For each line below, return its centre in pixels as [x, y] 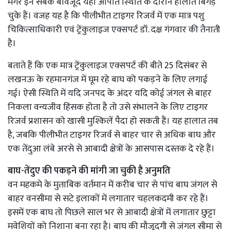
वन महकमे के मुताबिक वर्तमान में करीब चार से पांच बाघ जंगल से [112, 185]
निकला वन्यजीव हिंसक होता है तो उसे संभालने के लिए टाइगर [108, 108]
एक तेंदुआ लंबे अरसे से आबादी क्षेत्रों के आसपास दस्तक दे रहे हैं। [111, 149]
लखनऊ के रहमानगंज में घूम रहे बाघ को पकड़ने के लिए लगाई [108, 80]
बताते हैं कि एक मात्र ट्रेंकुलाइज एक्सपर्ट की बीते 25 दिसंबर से [107, 66]
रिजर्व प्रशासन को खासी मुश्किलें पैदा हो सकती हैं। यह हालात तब [113, 121]
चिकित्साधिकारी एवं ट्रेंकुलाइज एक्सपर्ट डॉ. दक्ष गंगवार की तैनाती [114, 30]
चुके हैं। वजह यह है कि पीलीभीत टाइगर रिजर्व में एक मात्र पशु [106, 16]
